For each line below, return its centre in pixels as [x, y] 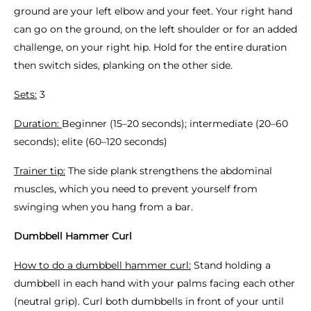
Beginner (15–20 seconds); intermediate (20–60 [175, 124]
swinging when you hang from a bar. [103, 207]
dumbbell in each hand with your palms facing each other [154, 283]
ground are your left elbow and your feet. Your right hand [153, 11]
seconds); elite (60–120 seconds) [91, 142]
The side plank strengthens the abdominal [169, 171]
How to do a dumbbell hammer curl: [102, 265]
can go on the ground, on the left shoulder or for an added [155, 29]
